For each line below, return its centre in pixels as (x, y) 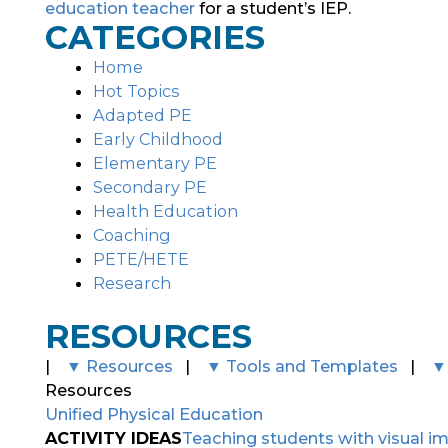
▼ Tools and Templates (302, 365)
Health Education (166, 210)
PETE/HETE (141, 258)
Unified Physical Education (154, 413)
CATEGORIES (155, 37)
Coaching (132, 234)
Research (132, 282)
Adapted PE (143, 114)
